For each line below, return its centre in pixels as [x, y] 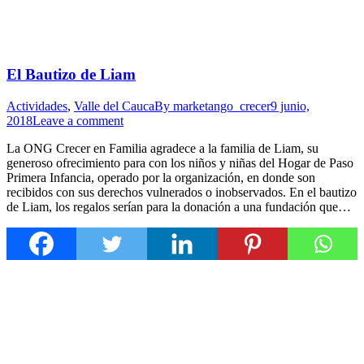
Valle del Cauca [114, 106]
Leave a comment [78, 120]
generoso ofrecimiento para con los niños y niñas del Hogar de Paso [180, 162]
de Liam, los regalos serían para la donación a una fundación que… [179, 206]
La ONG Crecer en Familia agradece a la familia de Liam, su [162, 148]
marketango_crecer [222, 106]
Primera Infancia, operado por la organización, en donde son [161, 177]
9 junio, [290, 106]
